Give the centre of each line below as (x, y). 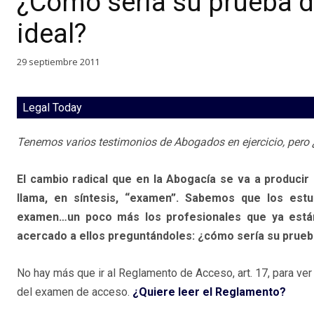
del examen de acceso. (75, 292)
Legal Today (52, 108)
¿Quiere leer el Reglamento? (209, 292)
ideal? (52, 33)
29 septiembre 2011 (58, 61)
